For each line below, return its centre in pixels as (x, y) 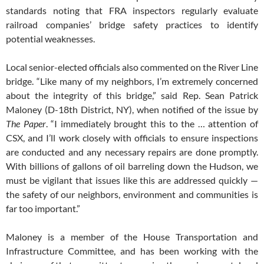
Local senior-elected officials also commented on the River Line (132, 67)
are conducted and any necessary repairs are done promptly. (132, 152)
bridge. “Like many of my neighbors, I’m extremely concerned (132, 81)
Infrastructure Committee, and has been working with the (132, 251)
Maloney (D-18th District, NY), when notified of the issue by (132, 110)
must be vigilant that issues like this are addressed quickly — (132, 180)
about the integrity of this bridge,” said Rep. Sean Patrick (132, 95)
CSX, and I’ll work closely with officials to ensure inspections (132, 138)
